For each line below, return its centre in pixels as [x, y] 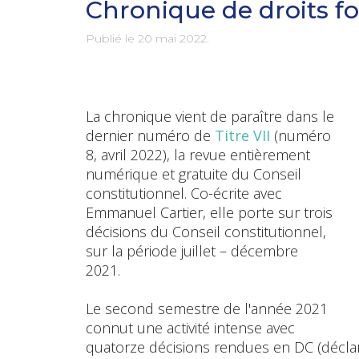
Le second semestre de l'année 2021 [207, 309]
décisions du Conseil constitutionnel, [206, 232]
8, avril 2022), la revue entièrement [198, 155]
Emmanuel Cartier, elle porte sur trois [209, 212]
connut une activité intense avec [190, 328]
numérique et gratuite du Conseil [194, 174]
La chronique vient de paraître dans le [210, 116]
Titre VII [242, 135]
